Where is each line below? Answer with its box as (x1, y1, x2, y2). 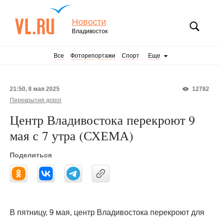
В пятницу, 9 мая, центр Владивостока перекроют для (10, 208, 204, 217)
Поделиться (10, 151, 52, 159)
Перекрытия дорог (10, 97, 62, 104)
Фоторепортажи (70, 52, 115, 59)
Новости (72, 17, 106, 27)
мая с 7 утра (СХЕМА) (10, 127, 133, 144)
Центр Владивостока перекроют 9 (10, 111, 195, 128)
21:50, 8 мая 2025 (10, 86, 60, 92)
